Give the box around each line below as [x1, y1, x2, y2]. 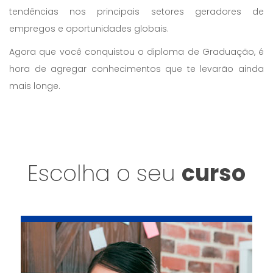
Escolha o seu [27, 158, 182, 189]
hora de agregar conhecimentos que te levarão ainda [9, 63, 264, 75]
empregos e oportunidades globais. [9, 23, 169, 35]
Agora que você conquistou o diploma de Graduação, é [9, 46, 264, 58]
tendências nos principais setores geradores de [9, 5, 264, 18]
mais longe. [9, 80, 60, 92]
